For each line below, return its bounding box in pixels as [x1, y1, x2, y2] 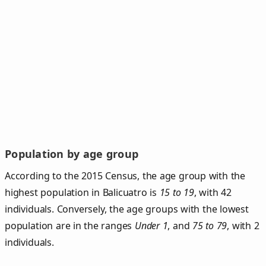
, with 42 [194, 185, 232, 199]
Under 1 [134, 218, 168, 232]
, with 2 [227, 218, 259, 232]
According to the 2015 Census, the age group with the [5, 169, 246, 182]
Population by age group [5, 147, 139, 161]
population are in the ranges [5, 218, 135, 232]
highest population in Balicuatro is [5, 185, 160, 199]
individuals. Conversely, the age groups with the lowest [5, 202, 249, 216]
